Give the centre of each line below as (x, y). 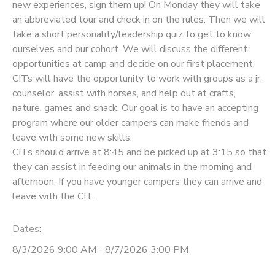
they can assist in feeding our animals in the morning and (132, 167)
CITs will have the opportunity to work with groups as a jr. (137, 79)
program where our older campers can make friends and (130, 123)
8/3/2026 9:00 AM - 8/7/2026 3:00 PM (100, 250)
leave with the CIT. (53, 197)
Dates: (27, 229)
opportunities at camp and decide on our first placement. (134, 64)
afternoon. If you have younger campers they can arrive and (137, 182)
